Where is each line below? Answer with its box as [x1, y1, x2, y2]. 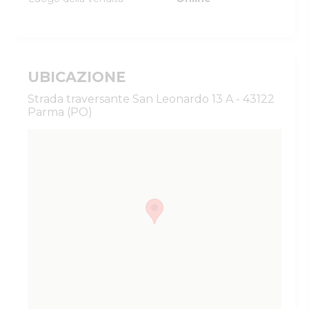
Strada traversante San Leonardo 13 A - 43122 [28, 92, 275, 106]
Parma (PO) [28, 106, 92, 119]
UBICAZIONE [28, 68, 126, 86]
